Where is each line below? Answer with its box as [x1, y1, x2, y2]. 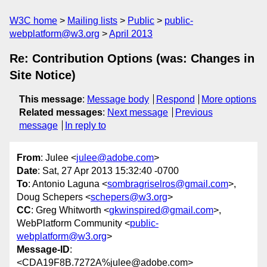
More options [201, 94, 257, 104]
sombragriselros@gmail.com [107, 179, 228, 190]
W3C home [10, 15, 57, 26]
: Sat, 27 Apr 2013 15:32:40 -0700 [38, 166, 179, 176]
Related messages [19, 107, 103, 117]
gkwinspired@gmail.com [109, 205, 213, 216]
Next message [107, 107, 168, 117]
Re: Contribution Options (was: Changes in [10, 52, 254, 65]
